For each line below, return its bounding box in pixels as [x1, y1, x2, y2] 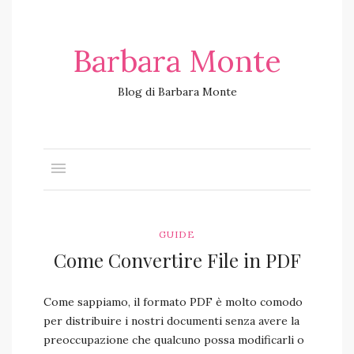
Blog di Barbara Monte [117, 85, 237, 99]
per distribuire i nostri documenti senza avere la [43, 314, 299, 328]
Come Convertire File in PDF [53, 247, 301, 273]
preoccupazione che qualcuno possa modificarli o [43, 333, 304, 347]
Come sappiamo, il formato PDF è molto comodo [43, 295, 303, 309]
